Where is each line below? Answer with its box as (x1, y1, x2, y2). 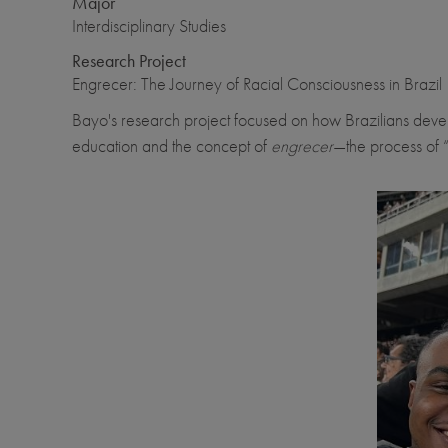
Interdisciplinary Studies (72, 13, 226, 37)
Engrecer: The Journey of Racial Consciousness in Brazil (72, 71, 442, 95)
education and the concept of (72, 133, 271, 157)
